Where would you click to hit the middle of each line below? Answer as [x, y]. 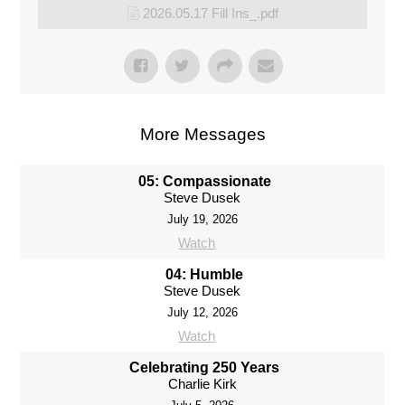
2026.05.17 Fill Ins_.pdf [210, 13]
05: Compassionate [204, 181]
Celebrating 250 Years [205, 367]
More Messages [202, 134]
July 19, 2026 [202, 219]
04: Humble [205, 274]
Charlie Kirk [202, 383]
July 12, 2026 [202, 312]
